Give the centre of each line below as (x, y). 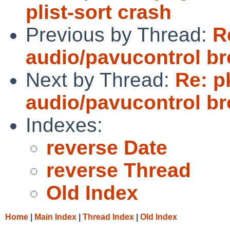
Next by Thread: (100, 80)
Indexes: (64, 125)
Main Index (55, 217)
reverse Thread (119, 170)
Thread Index (108, 217)
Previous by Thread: (119, 34)
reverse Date (107, 147)
